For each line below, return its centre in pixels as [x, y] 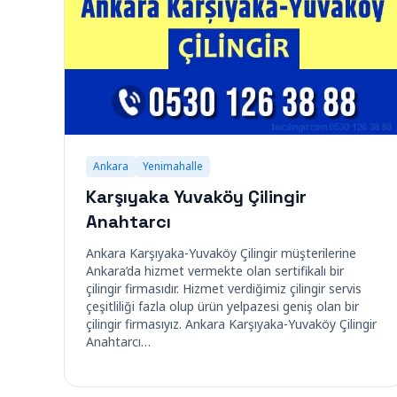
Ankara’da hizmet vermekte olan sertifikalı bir [215, 271]
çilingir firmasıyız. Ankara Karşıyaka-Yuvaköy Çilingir [231, 324]
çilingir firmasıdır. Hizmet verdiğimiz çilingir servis [224, 288]
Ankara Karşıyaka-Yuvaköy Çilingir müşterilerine [221, 253]
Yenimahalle [173, 166]
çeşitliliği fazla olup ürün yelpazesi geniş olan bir [222, 306]
